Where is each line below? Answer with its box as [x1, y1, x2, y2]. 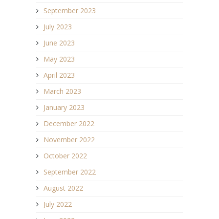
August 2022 [44, 183, 83, 193]
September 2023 [44, 6, 96, 16]
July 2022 [44, 199, 72, 209]
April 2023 [44, 70, 75, 80]
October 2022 [44, 151, 87, 161]
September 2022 [44, 167, 96, 177]
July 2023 [44, 22, 72, 32]
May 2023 [44, 54, 75, 64]
